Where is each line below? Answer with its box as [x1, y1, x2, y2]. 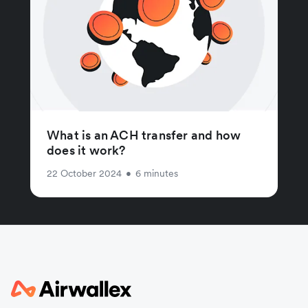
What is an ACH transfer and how [47, 127, 241, 144]
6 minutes [135, 167, 178, 180]
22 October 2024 [47, 167, 122, 180]
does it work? [47, 142, 126, 159]
